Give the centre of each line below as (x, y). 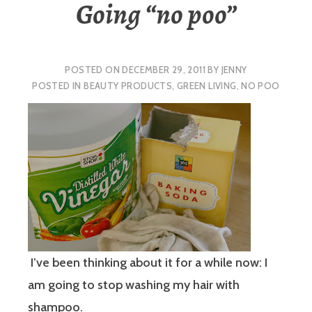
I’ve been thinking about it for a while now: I (148, 263)
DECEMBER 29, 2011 (164, 69)
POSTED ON (94, 69)
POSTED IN (58, 85)
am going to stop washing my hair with (134, 285)
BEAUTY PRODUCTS (128, 85)
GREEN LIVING (206, 85)
